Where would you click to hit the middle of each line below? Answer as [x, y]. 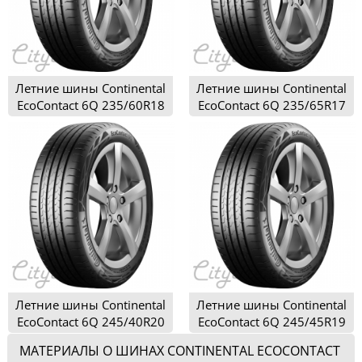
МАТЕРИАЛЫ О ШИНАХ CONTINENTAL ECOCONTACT [180, 351]
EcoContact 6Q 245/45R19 [271, 322]
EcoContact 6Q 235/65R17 [271, 105]
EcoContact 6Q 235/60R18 [90, 105]
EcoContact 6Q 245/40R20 [90, 322]
